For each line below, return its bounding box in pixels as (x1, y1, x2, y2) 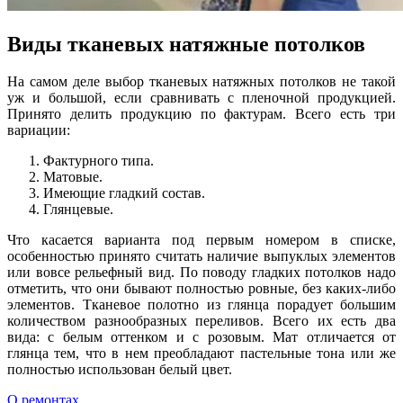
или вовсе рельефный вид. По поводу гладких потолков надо (7, 264, 396, 281)
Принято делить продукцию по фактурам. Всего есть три (7, 106, 396, 122)
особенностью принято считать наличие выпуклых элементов (7, 248, 396, 264)
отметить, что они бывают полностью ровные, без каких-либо (7, 281, 396, 297)
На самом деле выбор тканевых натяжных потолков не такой (7, 74, 396, 90)
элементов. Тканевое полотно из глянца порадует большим (7, 297, 396, 313)
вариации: (7, 122, 70, 139)
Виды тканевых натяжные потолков (7, 31, 365, 56)
